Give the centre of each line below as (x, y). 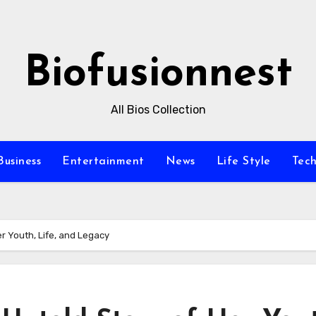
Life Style (243, 162)
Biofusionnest (158, 75)
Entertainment (103, 162)
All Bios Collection (158, 110)
